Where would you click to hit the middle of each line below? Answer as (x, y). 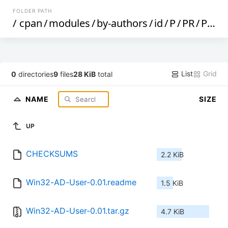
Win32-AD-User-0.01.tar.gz (78, 211)
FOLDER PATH (33, 11)
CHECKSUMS (52, 154)
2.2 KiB (172, 155)
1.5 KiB (172, 183)
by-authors (122, 23)
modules (70, 23)
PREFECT (204, 23)
